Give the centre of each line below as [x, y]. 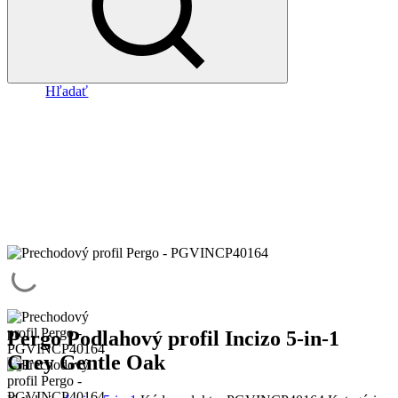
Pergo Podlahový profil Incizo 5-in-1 [173, 339]
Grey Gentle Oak [86, 363]
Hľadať [67, 92]
